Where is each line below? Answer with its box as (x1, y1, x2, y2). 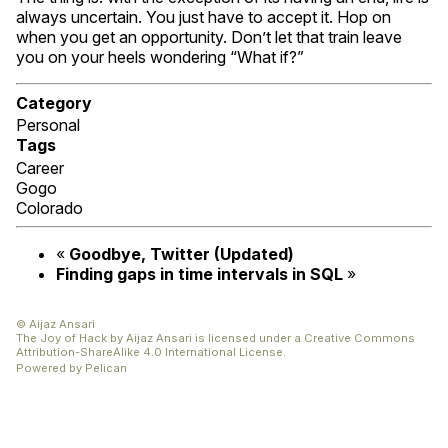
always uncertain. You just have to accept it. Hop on (16, 6, 391, 27)
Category (16, 92, 92, 113)
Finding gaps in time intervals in (56, 264, 310, 285)
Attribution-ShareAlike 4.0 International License (16, 345, 283, 360)
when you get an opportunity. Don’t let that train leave (16, 26, 402, 47)
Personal (16, 115, 80, 136)
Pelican (85, 360, 127, 375)
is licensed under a (192, 331, 304, 346)
